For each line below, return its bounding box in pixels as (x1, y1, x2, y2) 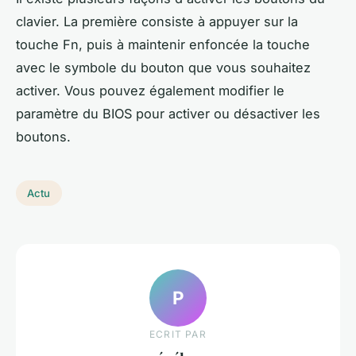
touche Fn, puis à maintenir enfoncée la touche (16, 37, 310, 53)
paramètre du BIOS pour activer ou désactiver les (16, 106, 320, 122)
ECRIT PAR (149, 327, 207, 340)
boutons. (16, 129, 71, 145)
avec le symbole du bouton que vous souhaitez (16, 60, 311, 76)
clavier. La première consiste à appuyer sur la (16, 14, 298, 30)
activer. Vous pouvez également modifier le (16, 83, 284, 99)
